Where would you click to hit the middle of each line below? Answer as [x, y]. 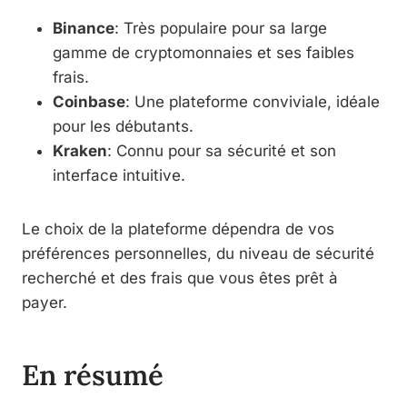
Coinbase [89, 101]
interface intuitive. [119, 175]
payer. [45, 302]
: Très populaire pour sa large [221, 28]
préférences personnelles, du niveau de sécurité [198, 253]
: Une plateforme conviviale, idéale [253, 101]
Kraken [80, 150]
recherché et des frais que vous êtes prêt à [180, 278]
